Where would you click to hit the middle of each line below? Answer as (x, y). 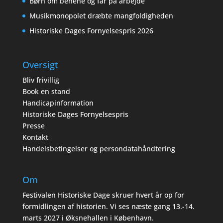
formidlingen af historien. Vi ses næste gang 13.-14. (108, 206)
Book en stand (46, 92)
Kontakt (35, 137)
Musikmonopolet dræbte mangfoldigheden (102, 16)
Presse (33, 126)
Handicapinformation (58, 103)
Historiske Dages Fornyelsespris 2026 (91, 31)
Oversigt (40, 65)
